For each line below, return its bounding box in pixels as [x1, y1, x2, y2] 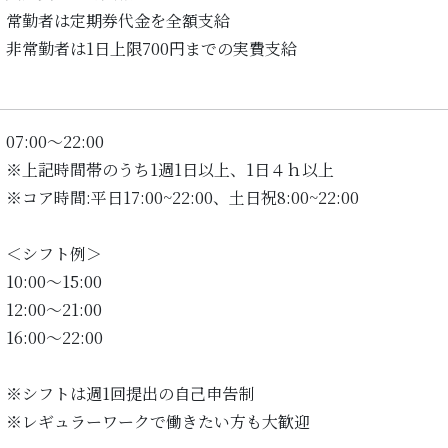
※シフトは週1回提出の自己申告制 [6, 382, 254, 406]
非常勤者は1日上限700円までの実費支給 [6, 37, 297, 61]
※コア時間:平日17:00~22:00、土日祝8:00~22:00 [6, 186, 359, 210]
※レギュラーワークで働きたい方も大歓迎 [6, 410, 310, 434]
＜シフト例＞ [6, 242, 102, 266]
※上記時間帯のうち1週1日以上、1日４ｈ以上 [6, 158, 334, 182]
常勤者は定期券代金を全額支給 [6, 9, 230, 33]
